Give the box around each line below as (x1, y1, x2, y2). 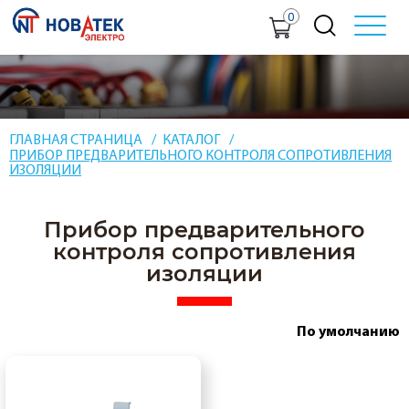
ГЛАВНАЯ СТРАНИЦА (9, 131, 142, 149)
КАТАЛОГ (163, 131, 220, 149)
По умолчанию (297, 322, 400, 340)
